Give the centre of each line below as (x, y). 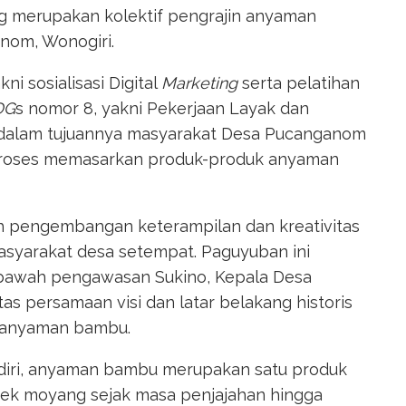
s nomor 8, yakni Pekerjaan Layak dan (162, 108)
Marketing (199, 82)
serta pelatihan (299, 82)
